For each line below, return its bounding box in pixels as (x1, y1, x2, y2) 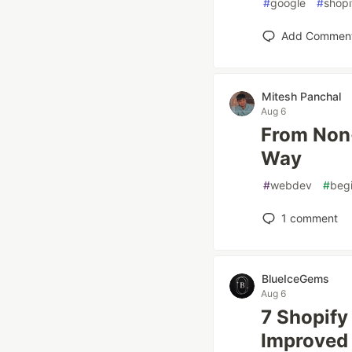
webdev (270, 178, 312, 192)
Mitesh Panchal (262, 90, 341, 103)
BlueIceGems (262, 272, 329, 285)
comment (287, 211, 338, 225)
